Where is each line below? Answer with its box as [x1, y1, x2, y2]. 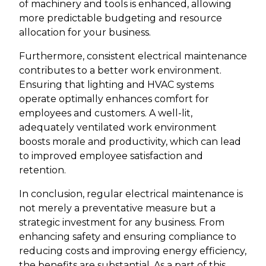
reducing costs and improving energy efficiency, [19, 245, 246, 256]
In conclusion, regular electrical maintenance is [19, 188, 243, 199]
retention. [19, 164, 66, 176]
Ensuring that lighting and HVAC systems [19, 78, 214, 90]
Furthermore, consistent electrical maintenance [19, 50, 247, 62]
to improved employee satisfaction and [19, 150, 203, 161]
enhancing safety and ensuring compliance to [19, 230, 236, 242]
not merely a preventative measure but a [19, 202, 216, 214]
